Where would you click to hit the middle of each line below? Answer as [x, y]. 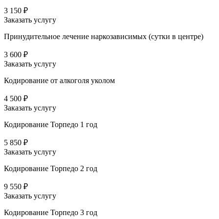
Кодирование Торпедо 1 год [51, 125]
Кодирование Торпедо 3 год [51, 213]
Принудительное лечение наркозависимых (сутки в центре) [104, 37]
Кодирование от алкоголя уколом [59, 81]
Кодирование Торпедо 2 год [51, 169]
